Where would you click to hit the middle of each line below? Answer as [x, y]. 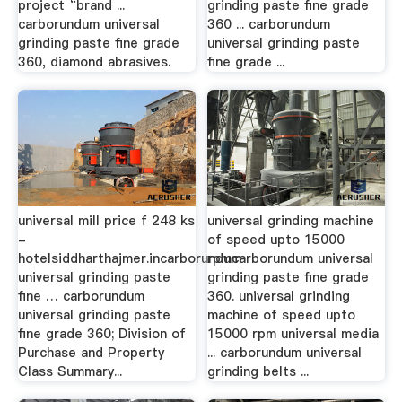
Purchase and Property [91, 353]
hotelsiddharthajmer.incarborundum [129, 259]
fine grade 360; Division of [101, 334]
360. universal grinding [279, 297]
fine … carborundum [81, 297]
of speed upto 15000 [276, 240]
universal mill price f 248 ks [106, 221]
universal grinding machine [291, 221]
